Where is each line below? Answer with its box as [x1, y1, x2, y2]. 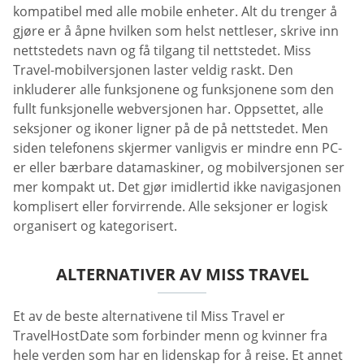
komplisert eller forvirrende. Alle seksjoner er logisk [13, 197, 327, 216]
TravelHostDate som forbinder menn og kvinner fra [13, 327, 327, 345]
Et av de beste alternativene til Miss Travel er [13, 307, 285, 326]
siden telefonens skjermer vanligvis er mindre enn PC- [13, 139, 342, 158]
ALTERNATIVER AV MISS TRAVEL [55, 263, 309, 286]
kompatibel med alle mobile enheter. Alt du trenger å [13, 2, 337, 21]
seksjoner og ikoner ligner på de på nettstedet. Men [13, 119, 328, 138]
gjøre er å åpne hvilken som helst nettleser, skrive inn [13, 22, 339, 41]
